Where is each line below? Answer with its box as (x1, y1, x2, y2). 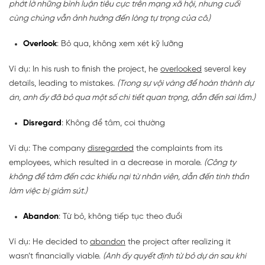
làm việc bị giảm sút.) (9, 186, 88, 196)
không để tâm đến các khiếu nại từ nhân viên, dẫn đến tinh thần (9, 172, 249, 182)
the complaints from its (134, 144, 222, 153)
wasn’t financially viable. (9, 251, 103, 261)
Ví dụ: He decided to (9, 237, 90, 247)
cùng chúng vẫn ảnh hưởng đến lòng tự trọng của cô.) (9, 14, 211, 23)
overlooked (160, 64, 202, 74)
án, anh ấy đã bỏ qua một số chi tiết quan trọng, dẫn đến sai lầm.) (9, 93, 256, 102)
